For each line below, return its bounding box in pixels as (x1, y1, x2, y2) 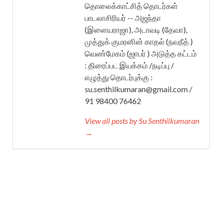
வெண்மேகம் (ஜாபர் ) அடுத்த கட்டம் (85, 48, 197, 58)
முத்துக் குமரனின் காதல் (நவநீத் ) (85, 36, 193, 46)
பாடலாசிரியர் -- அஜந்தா (85, 12, 161, 22)
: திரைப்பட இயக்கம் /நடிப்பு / (85, 60, 174, 70)
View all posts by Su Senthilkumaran (85, 115, 199, 125)
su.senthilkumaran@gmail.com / (85, 84, 192, 94)
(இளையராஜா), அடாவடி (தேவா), (85, 24, 187, 34)
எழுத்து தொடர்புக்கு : (85, 72, 153, 82)
